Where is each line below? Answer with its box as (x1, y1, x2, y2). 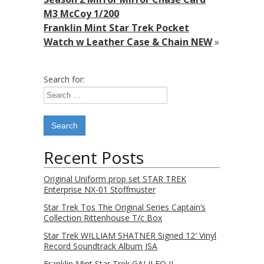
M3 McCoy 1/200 (44, 7, 119, 20)
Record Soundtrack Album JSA (44, 240, 157, 252)
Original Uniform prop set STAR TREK (44, 173, 186, 184)
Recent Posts (44, 146, 144, 169)
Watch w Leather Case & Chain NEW (44, 35, 212, 48)
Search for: (44, 74, 85, 85)
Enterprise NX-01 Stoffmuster (44, 184, 156, 195)
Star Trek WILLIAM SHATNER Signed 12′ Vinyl (44, 230, 216, 241)
